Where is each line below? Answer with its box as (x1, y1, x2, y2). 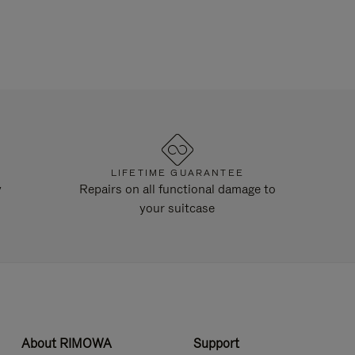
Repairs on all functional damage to (78, 181, 276, 197)
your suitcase (139, 200, 216, 216)
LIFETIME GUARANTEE (110, 166, 244, 179)
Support (193, 334, 239, 353)
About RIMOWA (21, 334, 112, 353)
